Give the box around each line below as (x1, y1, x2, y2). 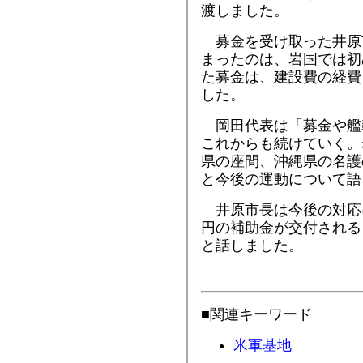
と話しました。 (201, 237, 303, 254)
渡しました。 (201, 2, 288, 19)
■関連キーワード (201, 306, 312, 323)
